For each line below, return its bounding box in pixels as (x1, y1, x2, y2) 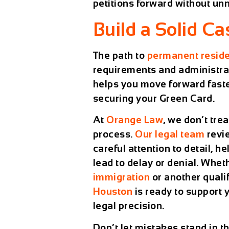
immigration (93, 172, 150, 183)
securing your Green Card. (93, 93, 215, 104)
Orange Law (106, 114, 164, 126)
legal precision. (93, 200, 165, 212)
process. (93, 129, 135, 140)
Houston (93, 186, 133, 197)
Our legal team (135, 129, 205, 140)
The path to (93, 50, 147, 61)
